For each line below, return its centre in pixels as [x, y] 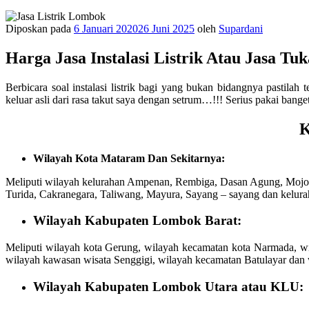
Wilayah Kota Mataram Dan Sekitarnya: [129, 158]
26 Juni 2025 [166, 29]
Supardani [241, 29]
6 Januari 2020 [106, 29]
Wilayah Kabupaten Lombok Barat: [137, 221]
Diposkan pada [38, 29]
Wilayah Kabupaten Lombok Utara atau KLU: [168, 286]
